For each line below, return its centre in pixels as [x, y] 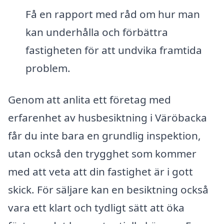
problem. [48, 68]
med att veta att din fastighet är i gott [100, 172]
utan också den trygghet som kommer [102, 154]
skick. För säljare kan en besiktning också [108, 190]
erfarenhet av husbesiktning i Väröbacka [107, 118]
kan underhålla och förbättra [96, 32]
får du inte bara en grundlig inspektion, [104, 136]
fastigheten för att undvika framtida [113, 50]
